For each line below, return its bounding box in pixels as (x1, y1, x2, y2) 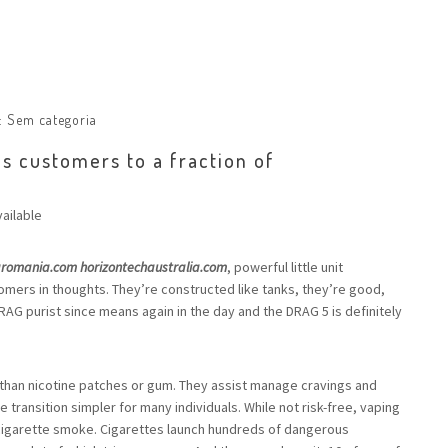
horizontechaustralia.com (80, 258, 227, 276)
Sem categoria (7, 111, 97, 128)
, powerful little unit (227, 258, 343, 276)
